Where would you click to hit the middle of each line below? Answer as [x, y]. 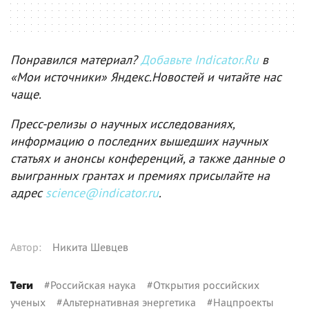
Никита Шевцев [90, 247]
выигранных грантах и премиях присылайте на [140, 176]
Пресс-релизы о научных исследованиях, [122, 124]
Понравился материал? [76, 60]
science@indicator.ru [102, 193]
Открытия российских [206, 285]
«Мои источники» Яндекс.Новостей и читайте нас [146, 77]
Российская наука [93, 285]
